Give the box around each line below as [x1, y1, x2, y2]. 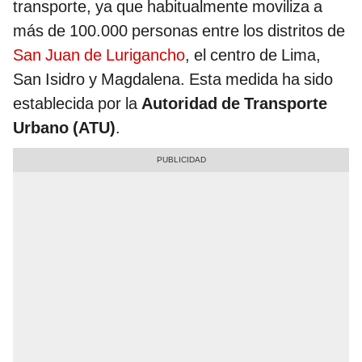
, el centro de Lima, [185, 45, 321, 65]
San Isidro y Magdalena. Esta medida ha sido [13, 69, 333, 90]
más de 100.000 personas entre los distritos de [13, 21, 345, 41]
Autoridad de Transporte [141, 94, 327, 114]
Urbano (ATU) [13, 118, 116, 138]
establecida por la [13, 94, 141, 114]
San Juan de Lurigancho [13, 45, 185, 65]
